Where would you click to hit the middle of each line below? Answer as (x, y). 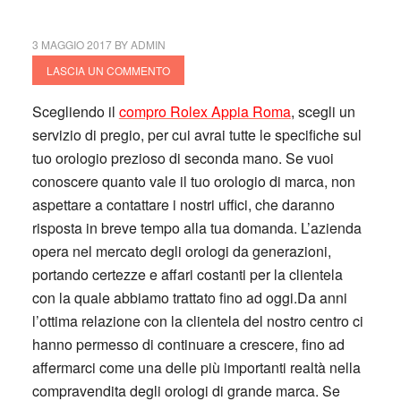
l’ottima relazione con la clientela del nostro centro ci (197, 321)
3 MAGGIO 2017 (72, 44)
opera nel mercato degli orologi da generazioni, (181, 251)
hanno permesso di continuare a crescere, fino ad (188, 344)
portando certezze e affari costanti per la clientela (187, 274)
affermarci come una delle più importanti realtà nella (196, 367)
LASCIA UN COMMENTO (108, 70)
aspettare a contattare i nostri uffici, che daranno (183, 205)
